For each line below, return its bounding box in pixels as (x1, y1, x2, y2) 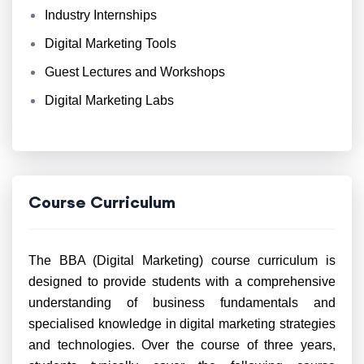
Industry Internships (45, 8, 157, 22)
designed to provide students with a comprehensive (28, 275, 336, 288)
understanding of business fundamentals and (28, 296, 336, 310)
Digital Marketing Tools (45, 37, 176, 50)
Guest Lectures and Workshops (45, 65, 225, 79)
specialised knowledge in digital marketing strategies (28, 317, 336, 331)
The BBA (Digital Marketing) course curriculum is (28, 253, 336, 267)
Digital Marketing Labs (45, 93, 174, 107)
